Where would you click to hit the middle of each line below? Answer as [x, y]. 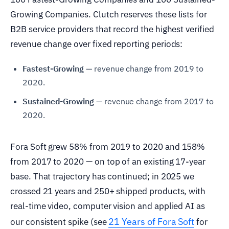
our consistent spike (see [60, 222]
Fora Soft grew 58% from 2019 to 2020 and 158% [108, 146]
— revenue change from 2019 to [144, 68]
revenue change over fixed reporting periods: [97, 44]
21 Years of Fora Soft [152, 221]
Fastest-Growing [53, 68]
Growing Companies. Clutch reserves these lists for [109, 14]
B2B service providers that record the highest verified [112, 29]
